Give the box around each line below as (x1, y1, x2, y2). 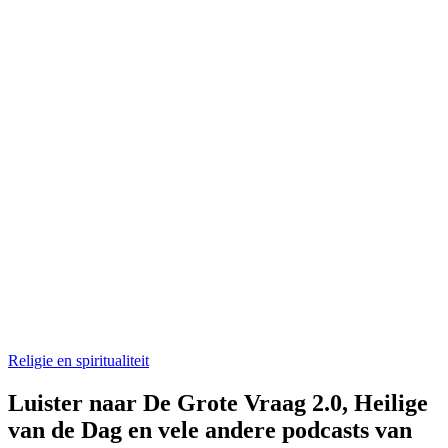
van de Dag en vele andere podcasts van (8, 416, 412, 443)
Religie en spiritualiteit (8, 351, 149, 369)
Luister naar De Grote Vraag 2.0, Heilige (8, 389, 428, 416)
